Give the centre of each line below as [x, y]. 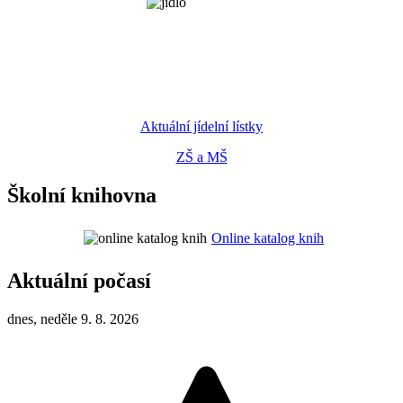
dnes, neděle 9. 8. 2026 [73, 318]
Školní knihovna [82, 195]
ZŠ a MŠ [201, 157]
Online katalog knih [268, 237]
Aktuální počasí [79, 280]
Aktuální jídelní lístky [201, 126]
